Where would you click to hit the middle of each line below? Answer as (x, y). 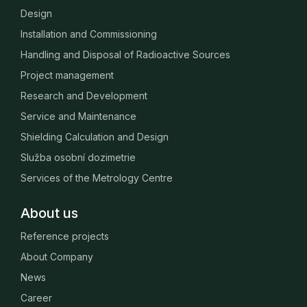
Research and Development (84, 96)
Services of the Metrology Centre (97, 178)
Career (36, 298)
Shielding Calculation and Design (95, 137)
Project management (67, 75)
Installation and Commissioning (89, 34)
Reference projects (65, 236)
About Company (57, 257)
